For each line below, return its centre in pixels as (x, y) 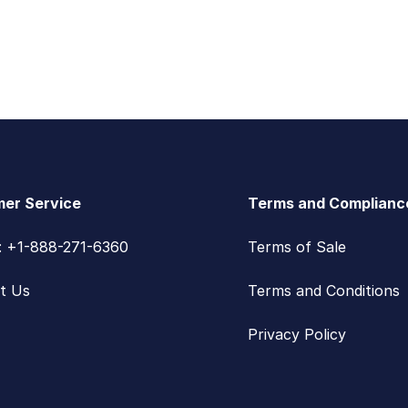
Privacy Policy (296, 334)
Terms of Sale (296, 247)
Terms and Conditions (323, 291)
